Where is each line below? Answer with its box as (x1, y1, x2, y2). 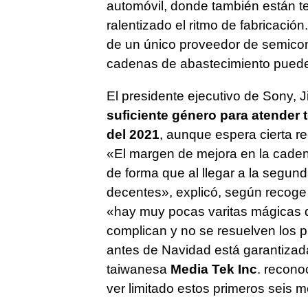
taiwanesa (106, 262, 170, 277)
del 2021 (106, 127, 159, 142)
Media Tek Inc (170, 262, 257, 277)
